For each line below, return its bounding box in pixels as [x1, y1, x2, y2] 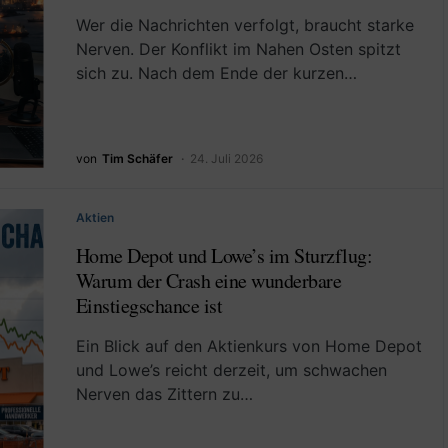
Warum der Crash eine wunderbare [75, 266, 341, 294]
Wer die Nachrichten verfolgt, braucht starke [75, 15, 414, 35]
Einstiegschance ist [75, 291, 222, 319]
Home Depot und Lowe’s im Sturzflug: [75, 241, 372, 269]
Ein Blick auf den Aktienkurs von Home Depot [75, 335, 422, 356]
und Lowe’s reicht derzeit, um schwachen [75, 359, 387, 380]
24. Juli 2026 [189, 150, 263, 166]
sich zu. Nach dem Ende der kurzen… [75, 63, 357, 83]
